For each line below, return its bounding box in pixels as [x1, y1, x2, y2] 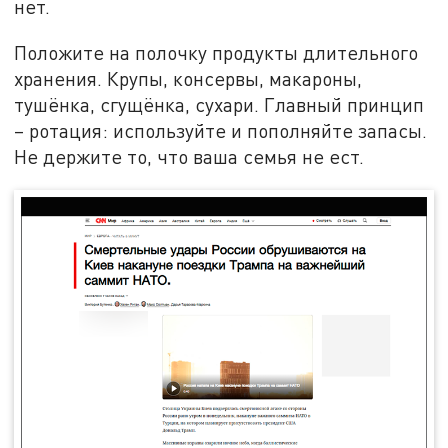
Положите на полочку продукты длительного [14, 40, 419, 64]
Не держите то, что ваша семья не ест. [14, 144, 365, 168]
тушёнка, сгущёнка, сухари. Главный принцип [14, 92, 425, 116]
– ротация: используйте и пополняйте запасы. [14, 118, 428, 142]
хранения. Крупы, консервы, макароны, [14, 66, 363, 90]
